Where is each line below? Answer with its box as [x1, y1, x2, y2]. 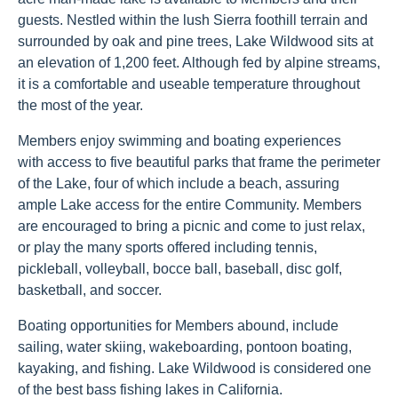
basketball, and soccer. [18, 283, 165, 298]
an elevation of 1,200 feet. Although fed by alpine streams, [18, 55, 380, 71]
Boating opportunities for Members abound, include [18, 318, 338, 334]
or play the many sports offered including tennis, [18, 240, 317, 256]
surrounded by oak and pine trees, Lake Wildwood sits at [18, 34, 373, 50]
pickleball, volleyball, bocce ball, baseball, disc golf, [18, 261, 342, 277]
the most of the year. [18, 98, 147, 114]
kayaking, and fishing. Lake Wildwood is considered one [18, 361, 371, 377]
